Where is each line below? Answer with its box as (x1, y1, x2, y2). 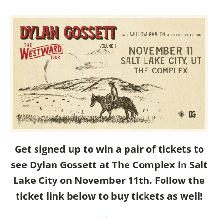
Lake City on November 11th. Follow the (13, 174, 205, 187)
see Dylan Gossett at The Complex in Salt (10, 158, 208, 171)
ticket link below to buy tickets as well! (15, 189, 203, 202)
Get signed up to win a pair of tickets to (14, 143, 204, 156)
